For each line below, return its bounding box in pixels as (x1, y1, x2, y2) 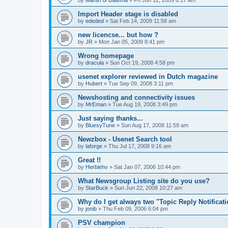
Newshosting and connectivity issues (78, 94, 195, 102)
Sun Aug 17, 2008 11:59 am (121, 122, 188, 129)
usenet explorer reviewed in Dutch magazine (78, 73, 218, 81)
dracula (85, 60, 104, 66)
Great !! (78, 156, 101, 164)
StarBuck (85, 185, 108, 191)
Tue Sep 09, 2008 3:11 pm (108, 80, 173, 87)
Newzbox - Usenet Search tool (78, 135, 172, 144)
